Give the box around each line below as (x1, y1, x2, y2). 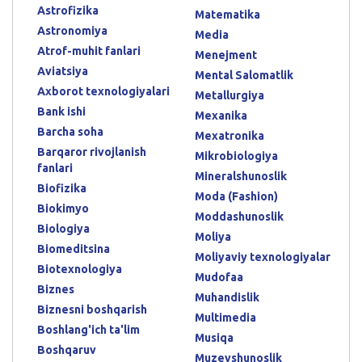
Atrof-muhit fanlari (37, 44, 141, 57)
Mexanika (195, 108, 247, 122)
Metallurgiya (195, 88, 264, 102)
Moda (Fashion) (195, 189, 278, 203)
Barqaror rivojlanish (37, 145, 146, 158)
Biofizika (37, 181, 86, 195)
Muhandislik (195, 290, 259, 304)
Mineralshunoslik (195, 169, 287, 183)
